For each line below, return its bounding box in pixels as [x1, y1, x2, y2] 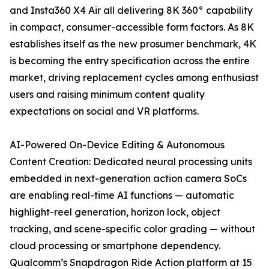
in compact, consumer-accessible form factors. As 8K [10, 21, 254, 34]
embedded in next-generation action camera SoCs [10, 172, 247, 185]
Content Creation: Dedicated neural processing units [10, 156, 252, 168]
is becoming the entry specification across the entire [10, 55, 250, 67]
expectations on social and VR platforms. [10, 105, 199, 118]
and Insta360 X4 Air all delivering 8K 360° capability [10, 4, 253, 17]
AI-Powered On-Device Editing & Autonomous [10, 139, 225, 151]
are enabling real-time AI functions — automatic [10, 189, 234, 202]
